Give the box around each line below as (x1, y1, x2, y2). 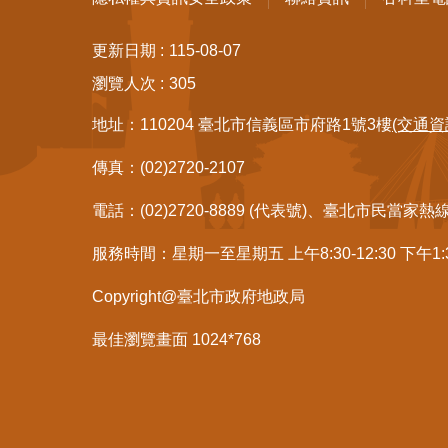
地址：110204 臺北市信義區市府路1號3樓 (92, 116, 392, 134)
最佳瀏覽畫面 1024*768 (92, 331, 261, 349)
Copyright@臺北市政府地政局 (92, 288, 305, 306)
